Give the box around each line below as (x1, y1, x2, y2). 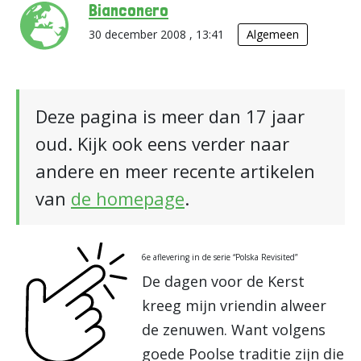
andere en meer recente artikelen (35, 159, 315, 183)
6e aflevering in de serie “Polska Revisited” (142, 251, 297, 263)
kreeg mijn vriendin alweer (142, 296, 326, 315)
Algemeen (247, 27, 299, 42)
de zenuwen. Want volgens (142, 320, 326, 339)
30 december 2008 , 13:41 (89, 27, 227, 42)
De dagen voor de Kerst (142, 272, 305, 291)
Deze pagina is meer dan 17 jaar (35, 104, 305, 128)
